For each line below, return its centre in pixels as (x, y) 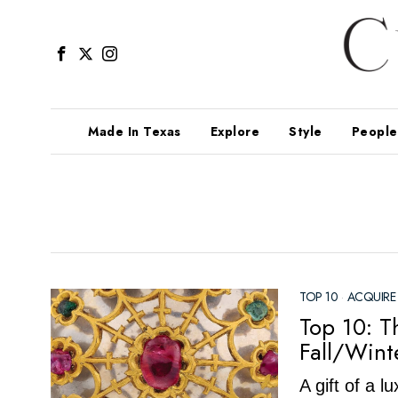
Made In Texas (135, 131)
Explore (235, 131)
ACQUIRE (371, 296)
